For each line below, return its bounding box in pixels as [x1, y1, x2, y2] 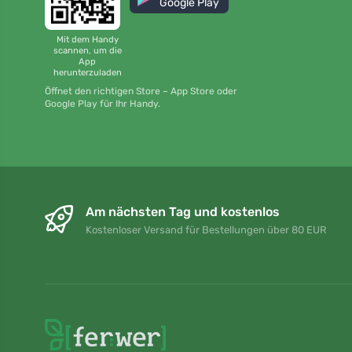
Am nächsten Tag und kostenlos [86, 204, 280, 220]
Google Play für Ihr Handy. [45, 98, 160, 110]
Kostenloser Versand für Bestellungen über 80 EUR [86, 224, 327, 236]
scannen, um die [53, 45, 122, 56]
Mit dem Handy [56, 34, 119, 45]
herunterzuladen [53, 67, 122, 78]
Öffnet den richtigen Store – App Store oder [45, 86, 237, 97]
